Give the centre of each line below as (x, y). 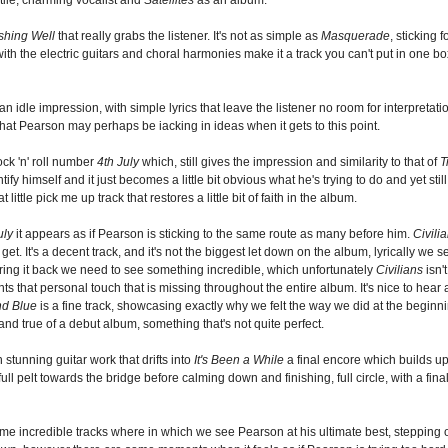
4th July (118, 161)
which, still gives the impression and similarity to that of (289, 161)
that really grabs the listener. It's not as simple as (188, 35)
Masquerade (355, 35)
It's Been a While (239, 359)
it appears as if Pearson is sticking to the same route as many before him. (213, 233)
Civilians (399, 269)
